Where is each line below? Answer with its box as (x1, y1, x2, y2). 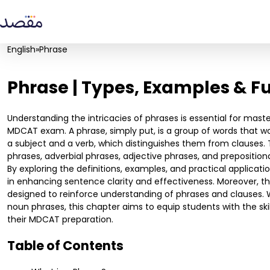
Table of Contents (7, 236, 124, 254)
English (7, 43, 36, 55)
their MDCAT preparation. (7, 213, 113, 225)
